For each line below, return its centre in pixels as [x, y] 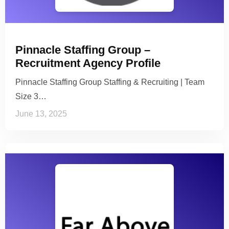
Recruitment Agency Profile [88, 63]
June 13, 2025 [41, 113]
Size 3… [31, 96]
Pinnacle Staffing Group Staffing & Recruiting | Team [110, 82]
